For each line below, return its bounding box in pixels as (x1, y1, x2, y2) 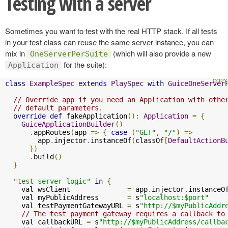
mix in (5, 47, 27, 59)
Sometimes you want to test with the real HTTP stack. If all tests (5, 25, 217, 36)
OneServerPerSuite (30, 49, 108, 59)
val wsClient (5, 185, 127, 193)
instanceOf (91, 136, 131, 145)
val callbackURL (5, 217, 87, 226)
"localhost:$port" (139, 193, 209, 202)
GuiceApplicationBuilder (21, 120, 115, 128)
